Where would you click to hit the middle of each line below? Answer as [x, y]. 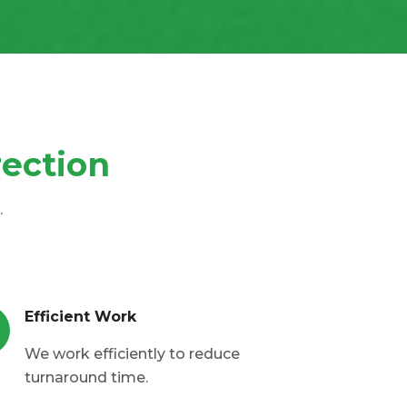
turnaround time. [86, 378]
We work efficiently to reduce [132, 354]
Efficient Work [80, 317]
